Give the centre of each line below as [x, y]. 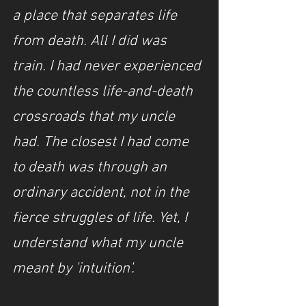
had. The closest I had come [102, 142]
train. [29, 67]
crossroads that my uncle [95, 117]
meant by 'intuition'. [73, 269]
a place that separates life [96, 16]
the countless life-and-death [104, 92]
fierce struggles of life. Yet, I [101, 218]
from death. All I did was [91, 41]
